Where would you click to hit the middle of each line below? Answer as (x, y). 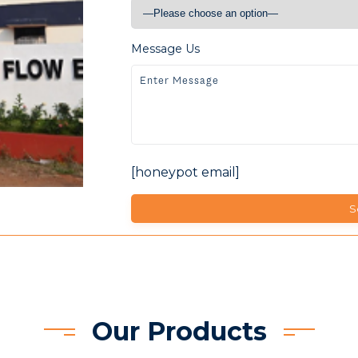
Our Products (179, 331)
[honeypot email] (185, 172)
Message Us (165, 49)
